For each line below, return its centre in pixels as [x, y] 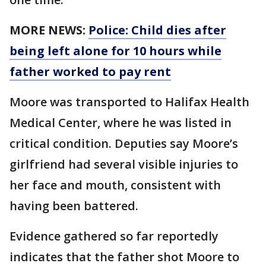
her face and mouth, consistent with [115, 185]
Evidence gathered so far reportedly [114, 236]
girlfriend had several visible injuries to [124, 164]
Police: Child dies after [157, 30]
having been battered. [74, 206]
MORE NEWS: [49, 30]
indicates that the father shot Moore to [124, 257]
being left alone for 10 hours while [115, 51]
